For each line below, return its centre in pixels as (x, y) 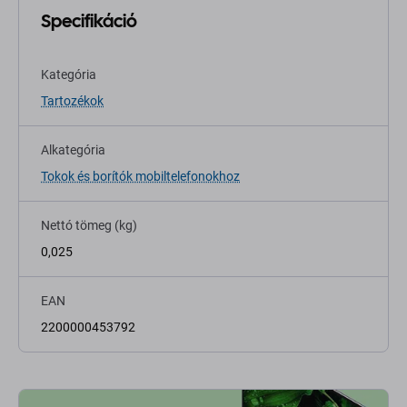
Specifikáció (89, 21)
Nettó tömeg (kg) (89, 226)
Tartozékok (72, 101)
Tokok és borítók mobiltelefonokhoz (140, 177)
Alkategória (73, 150)
